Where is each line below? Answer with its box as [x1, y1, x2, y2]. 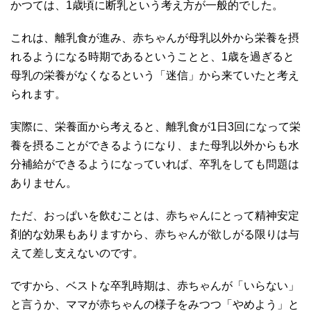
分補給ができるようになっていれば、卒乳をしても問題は [10, 158, 299, 170]
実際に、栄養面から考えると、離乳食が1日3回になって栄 [10, 120, 301, 133]
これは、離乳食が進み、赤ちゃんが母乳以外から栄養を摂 [10, 31, 299, 44]
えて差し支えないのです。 [10, 246, 144, 259]
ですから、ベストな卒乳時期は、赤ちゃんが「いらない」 [10, 279, 299, 292]
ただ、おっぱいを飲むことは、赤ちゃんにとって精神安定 [10, 209, 299, 221]
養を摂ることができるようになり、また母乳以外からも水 [10, 139, 299, 151]
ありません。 [10, 176, 77, 189]
